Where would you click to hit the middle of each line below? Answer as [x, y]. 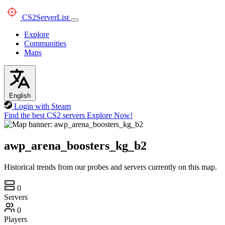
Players [16, 219]
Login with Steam [42, 106]
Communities [45, 43]
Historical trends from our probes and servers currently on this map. [110, 167]
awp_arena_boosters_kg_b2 [75, 145]
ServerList [52, 17]
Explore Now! [110, 115]
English [20, 96]
